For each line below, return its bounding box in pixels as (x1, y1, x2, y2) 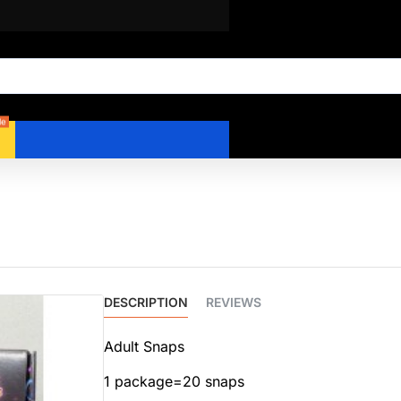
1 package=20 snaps (104, 372, 244, 390)
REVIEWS (206, 294, 261, 310)
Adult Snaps (104, 337, 184, 355)
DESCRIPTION (104, 294, 188, 310)
